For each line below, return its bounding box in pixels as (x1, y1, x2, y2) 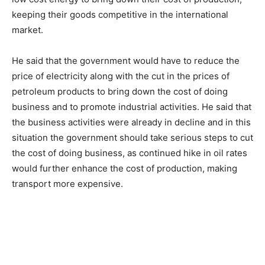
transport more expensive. (12, 178, 123, 189)
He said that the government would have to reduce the (12, 55, 240, 66)
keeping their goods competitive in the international (12, 9, 228, 20)
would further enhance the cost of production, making (12, 163, 237, 174)
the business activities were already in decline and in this (12, 117, 251, 128)
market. (12, 24, 43, 35)
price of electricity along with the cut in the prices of (12, 70, 230, 82)
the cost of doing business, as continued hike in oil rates (12, 147, 247, 159)
